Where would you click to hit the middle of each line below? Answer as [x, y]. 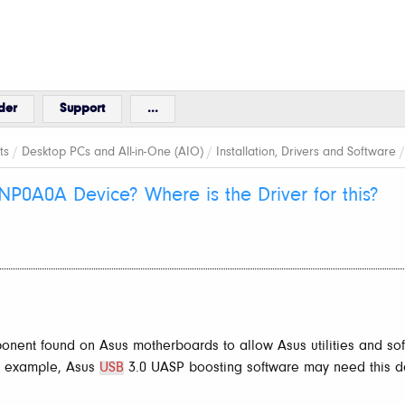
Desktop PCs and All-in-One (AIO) [113, 152]
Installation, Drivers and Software [306, 152]
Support [82, 109]
